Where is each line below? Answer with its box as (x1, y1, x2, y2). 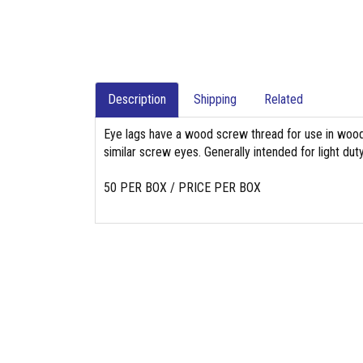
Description (108, 92, 166, 107)
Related (264, 92, 303, 107)
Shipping (194, 92, 237, 107)
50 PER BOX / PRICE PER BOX (104, 180, 261, 195)
